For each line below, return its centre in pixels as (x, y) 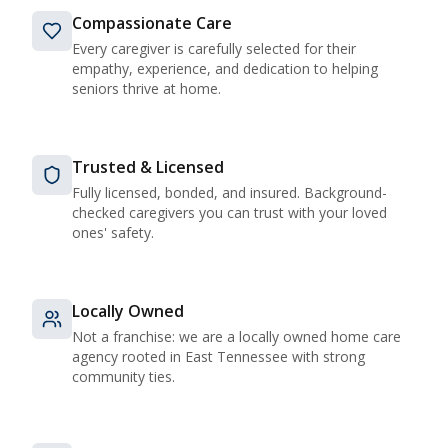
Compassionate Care (152, 23)
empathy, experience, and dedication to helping (225, 68)
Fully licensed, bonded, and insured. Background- (229, 192)
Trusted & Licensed (148, 167)
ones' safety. (113, 232)
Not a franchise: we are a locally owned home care (236, 336)
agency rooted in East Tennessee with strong (218, 356)
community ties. (123, 376)
